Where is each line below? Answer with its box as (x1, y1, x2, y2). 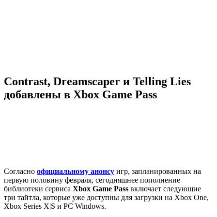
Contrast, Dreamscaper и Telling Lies (4, 75, 191, 88)
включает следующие (128, 184, 201, 193)
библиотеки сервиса (4, 184, 73, 193)
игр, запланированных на (114, 167, 201, 175)
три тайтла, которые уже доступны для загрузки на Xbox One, (4, 193, 209, 201)
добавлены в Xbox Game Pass (4, 88, 157, 101)
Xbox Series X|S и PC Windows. (4, 201, 106, 210)
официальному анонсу (37, 167, 114, 175)
